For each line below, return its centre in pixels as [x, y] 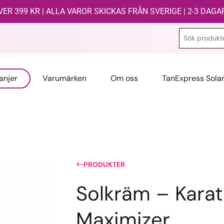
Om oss [124, 78]
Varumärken [65, 78]
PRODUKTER [104, 164]
